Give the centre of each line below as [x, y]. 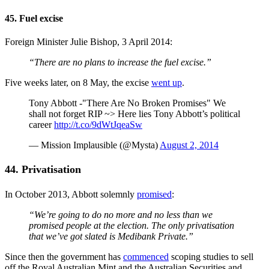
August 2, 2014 [189, 145]
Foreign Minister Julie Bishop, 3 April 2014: [89, 42]
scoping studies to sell [211, 256]
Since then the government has [64, 256]
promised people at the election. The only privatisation [131, 225]
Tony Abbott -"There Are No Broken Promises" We [127, 103]
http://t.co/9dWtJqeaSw [98, 125]
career [41, 125]
